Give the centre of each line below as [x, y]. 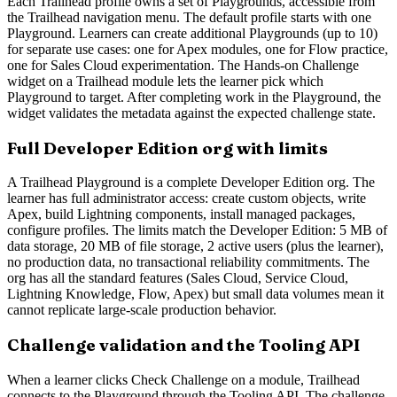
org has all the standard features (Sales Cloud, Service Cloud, [178, 278]
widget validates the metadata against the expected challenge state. [191, 113]
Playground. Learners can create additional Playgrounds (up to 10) [192, 34]
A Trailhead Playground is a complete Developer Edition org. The [191, 183]
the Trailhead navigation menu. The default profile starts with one [189, 18]
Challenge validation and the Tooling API [184, 346]
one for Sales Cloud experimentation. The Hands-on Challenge [183, 66]
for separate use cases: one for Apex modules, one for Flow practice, [198, 50]
